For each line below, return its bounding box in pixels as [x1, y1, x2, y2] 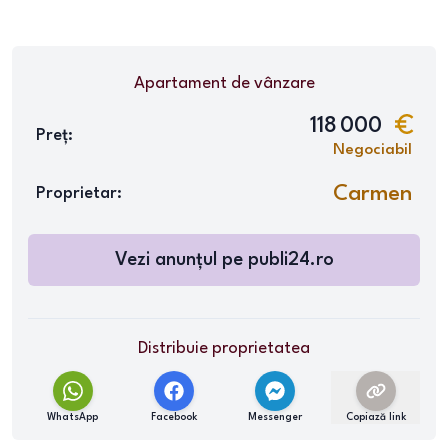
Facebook [150, 412, 197, 422]
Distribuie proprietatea [138, 340, 310, 357]
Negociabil [333, 142, 412, 158]
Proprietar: [36, 185, 122, 202]
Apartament [133, 75, 227, 92]
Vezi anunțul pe [114, 251, 248, 269]
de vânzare [226, 75, 315, 92]
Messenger [247, 412, 302, 422]
